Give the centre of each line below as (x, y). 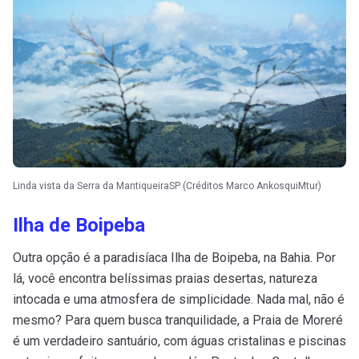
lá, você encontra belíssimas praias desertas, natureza (165, 279)
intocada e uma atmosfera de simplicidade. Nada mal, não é (179, 300)
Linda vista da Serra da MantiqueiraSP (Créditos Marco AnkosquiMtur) (167, 186)
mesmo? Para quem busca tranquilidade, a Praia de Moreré (178, 321)
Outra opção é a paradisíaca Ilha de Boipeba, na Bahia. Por (174, 258)
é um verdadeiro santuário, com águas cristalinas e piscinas (179, 341)
